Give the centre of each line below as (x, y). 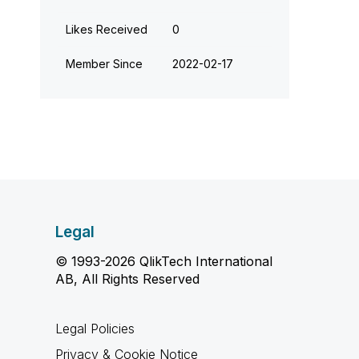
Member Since (104, 64)
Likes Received (106, 29)
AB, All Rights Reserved (127, 279)
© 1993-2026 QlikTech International (163, 261)
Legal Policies (95, 329)
